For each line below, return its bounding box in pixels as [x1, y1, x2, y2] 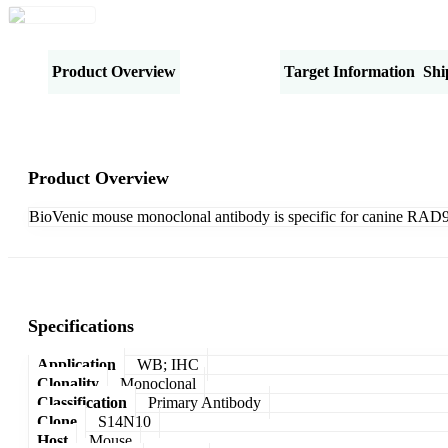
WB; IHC [137, 355, 199, 373]
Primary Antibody [148, 393, 261, 411]
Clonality [37, 374, 99, 392]
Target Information [284, 62, 415, 80]
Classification [37, 393, 127, 411]
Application [37, 355, 116, 373]
